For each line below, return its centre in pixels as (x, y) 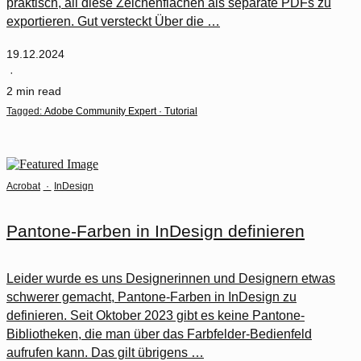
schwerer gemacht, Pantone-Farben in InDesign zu (151, 297)
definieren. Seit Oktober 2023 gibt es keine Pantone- (156, 315)
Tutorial (181, 111)
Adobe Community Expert (100, 111)
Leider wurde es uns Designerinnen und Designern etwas (171, 278)
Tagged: (24, 111)
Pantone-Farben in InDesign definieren (156, 231)
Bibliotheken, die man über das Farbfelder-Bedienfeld (159, 334)
